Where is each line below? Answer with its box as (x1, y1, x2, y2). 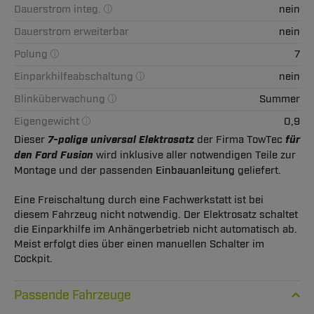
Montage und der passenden (14, 163, 156, 177)
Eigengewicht (14, 114, 82, 128)
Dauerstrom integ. (14, 2, 104, 16)
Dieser (14, 132, 48, 146)
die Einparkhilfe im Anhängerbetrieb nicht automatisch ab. (14, 222, 297, 236)
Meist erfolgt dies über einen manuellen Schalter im (14, 237, 264, 251)
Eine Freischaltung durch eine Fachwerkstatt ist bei (14, 193, 264, 207)
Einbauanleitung (156, 163, 235, 177)
